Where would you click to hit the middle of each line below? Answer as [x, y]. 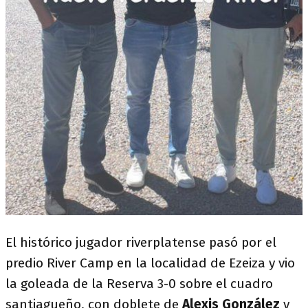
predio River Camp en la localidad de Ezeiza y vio [150, 263]
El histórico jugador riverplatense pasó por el [141, 242]
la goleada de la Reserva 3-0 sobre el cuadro [139, 283]
